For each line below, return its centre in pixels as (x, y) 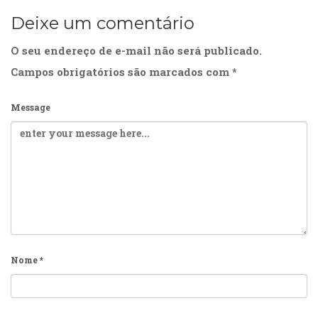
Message (31, 108)
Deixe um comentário (103, 23)
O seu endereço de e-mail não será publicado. (136, 51)
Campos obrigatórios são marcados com (121, 72)
